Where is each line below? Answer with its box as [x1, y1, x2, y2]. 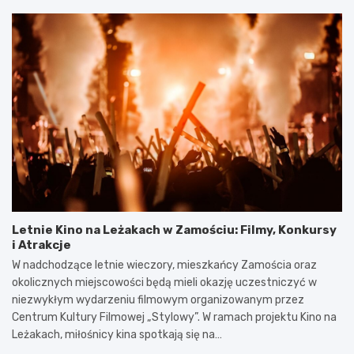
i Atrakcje [12, 237, 71, 252]
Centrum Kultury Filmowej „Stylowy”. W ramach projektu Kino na [12, 310, 337, 324]
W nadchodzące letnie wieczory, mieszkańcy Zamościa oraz [12, 258, 317, 272]
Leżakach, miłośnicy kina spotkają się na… [12, 327, 222, 341]
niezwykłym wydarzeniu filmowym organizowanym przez [12, 292, 304, 307]
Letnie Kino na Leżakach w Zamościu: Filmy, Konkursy [12, 222, 337, 237]
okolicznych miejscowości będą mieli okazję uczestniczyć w [12, 275, 317, 289]
